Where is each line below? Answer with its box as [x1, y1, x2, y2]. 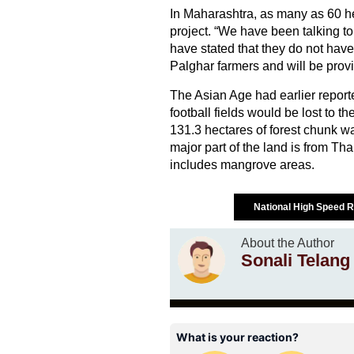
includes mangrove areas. [169, 158, 314, 172]
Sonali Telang [240, 250, 350, 271]
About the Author [240, 236, 334, 250]
